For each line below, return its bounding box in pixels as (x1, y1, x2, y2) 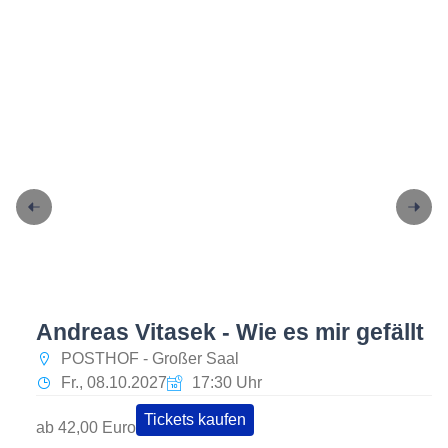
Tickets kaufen (144, 411, 246, 429)
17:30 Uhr (192, 374, 262, 392)
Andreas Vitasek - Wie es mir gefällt (36, 319, 424, 346)
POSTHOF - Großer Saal (61, 350, 239, 368)
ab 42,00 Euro (36, 418, 136, 436)
